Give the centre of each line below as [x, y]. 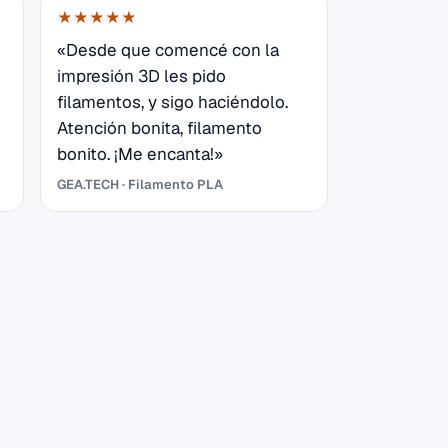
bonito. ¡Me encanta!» [140, 154]
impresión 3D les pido [141, 76]
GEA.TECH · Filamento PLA [140, 185]
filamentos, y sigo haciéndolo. [172, 102]
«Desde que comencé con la [168, 50]
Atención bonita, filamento [159, 128]
